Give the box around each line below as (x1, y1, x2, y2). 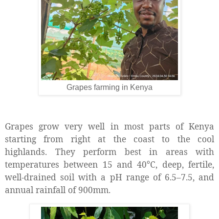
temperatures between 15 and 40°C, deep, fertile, (5, 158, 214, 170)
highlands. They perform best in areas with (5, 145, 214, 157)
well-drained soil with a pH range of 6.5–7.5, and (5, 171, 214, 183)
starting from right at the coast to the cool (5, 132, 214, 145)
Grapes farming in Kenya (66, 83, 153, 92)
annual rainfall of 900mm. (5, 183, 113, 196)
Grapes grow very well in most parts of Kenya (5, 120, 214, 132)
